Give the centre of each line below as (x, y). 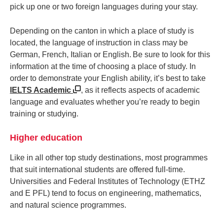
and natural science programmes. (70, 205)
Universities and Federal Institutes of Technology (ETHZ (108, 182)
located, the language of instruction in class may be (99, 43)
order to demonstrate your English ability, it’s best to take (108, 78)
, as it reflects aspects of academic (140, 90)
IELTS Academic (40, 90)
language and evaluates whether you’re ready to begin (105, 102)
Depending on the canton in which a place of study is (102, 31)
